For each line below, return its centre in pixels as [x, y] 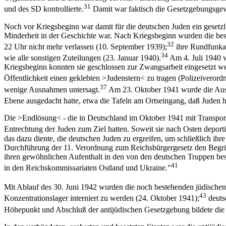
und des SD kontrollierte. [44, 9]
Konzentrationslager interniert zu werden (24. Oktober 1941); [102, 198]
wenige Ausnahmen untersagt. [52, 90]
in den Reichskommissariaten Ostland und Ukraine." [88, 167]
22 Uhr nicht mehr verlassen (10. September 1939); [86, 47]
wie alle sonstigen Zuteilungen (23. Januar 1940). [82, 58]
